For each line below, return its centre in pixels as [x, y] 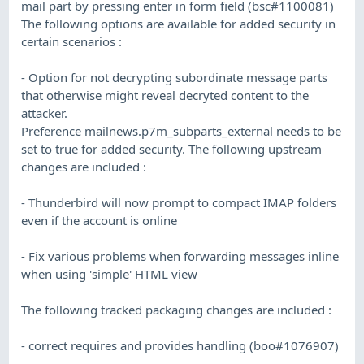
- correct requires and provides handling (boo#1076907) [180, 345]
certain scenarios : [72, 41]
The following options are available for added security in [179, 23]
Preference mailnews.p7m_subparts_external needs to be [182, 130]
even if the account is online [100, 220]
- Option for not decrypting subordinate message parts [175, 77]
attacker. [45, 113]
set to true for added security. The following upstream [172, 148]
